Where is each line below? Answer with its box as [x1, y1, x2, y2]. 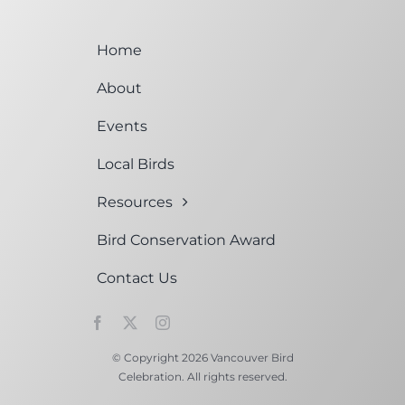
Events [96, 117, 147, 135]
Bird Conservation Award [96, 231, 276, 249]
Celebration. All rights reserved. [118, 369, 287, 383]
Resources [96, 193, 173, 211]
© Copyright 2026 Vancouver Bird [111, 350, 294, 364]
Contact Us [96, 268, 177, 287]
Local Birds [96, 155, 174, 173]
